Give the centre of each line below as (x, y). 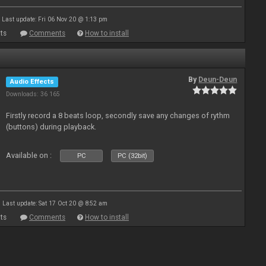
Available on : (29, 155)
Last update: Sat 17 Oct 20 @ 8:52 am (55, 203)
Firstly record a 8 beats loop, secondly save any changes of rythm (118, 115)
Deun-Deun (218, 80)
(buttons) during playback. (51, 127)
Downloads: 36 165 (33, 94)
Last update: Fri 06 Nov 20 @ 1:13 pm (55, 19)
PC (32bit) (133, 156)
